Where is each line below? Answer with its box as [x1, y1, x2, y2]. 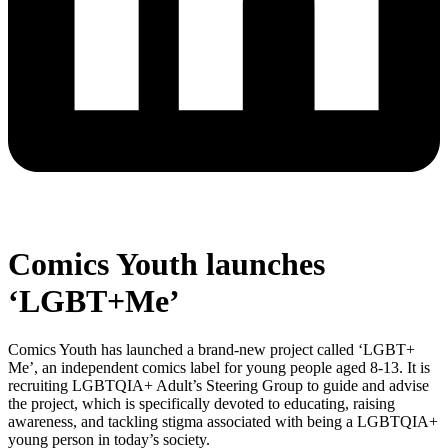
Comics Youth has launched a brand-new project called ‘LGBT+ [8, 341, 415, 359]
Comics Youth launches [8, 246, 325, 283]
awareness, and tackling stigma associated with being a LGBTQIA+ [8, 413, 438, 431]
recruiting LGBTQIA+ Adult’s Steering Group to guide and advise [8, 377, 429, 395]
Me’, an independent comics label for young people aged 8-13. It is [8, 359, 430, 377]
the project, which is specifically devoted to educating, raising [8, 395, 395, 413]
